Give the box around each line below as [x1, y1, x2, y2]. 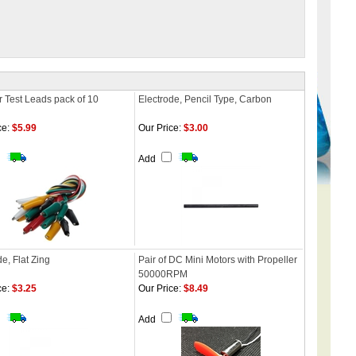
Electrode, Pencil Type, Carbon [138, 94, 272, 105]
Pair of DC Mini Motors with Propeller [138, 254, 297, 265]
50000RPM [138, 269, 188, 280]
